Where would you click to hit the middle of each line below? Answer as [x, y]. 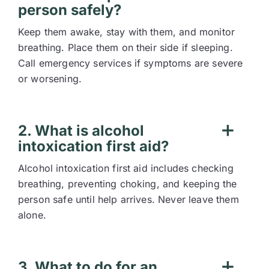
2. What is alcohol [81, 131]
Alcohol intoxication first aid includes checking [126, 168]
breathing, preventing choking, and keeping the [128, 184]
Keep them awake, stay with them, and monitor [127, 32]
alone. [32, 215]
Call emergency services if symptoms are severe [131, 63]
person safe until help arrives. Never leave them [128, 199]
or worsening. [50, 79]
